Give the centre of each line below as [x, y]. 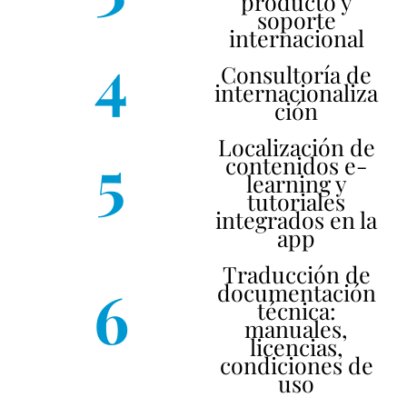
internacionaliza [296, 92]
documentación [296, 292]
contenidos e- [296, 165]
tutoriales [296, 201]
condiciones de [296, 365]
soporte [296, 20]
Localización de [296, 147]
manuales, [296, 328]
